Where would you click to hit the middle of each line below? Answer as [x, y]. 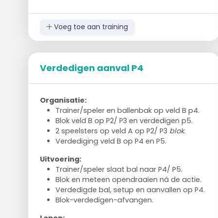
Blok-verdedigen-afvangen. [104, 200]
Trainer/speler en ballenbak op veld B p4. [127, 110]
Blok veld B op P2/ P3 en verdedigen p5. [124, 120]
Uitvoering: [60, 159]
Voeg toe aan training [90, 27]
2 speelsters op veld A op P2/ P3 [112, 131]
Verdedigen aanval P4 [91, 68]
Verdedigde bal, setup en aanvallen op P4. [130, 190]
